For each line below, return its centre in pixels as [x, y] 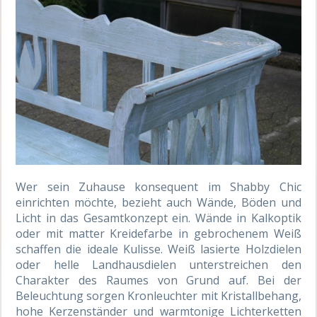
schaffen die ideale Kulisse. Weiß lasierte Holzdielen [158, 249]
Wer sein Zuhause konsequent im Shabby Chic [158, 187]
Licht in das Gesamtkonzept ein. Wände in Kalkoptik [158, 218]
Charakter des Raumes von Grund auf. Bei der [158, 281]
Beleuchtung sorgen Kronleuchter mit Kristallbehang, [158, 296]
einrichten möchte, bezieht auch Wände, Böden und [158, 203]
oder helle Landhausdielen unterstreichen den [158, 265]
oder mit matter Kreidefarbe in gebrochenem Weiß [158, 234]
